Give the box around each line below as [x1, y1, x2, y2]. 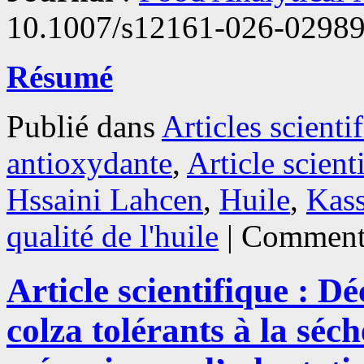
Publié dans [6, 108, 155, 144]
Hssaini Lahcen [6, 181, 203, 217]
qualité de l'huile [6, 218, 219, 253]
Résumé [6, 58, 113, 94]
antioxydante [6, 145, 172, 180]
